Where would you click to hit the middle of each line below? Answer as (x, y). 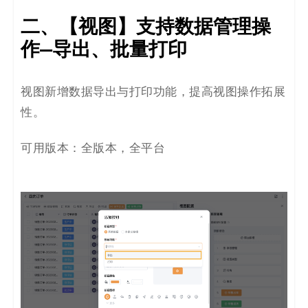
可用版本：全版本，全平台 (93, 148)
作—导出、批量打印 (104, 49)
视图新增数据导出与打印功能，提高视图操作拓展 (153, 92)
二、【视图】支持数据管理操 (146, 26)
